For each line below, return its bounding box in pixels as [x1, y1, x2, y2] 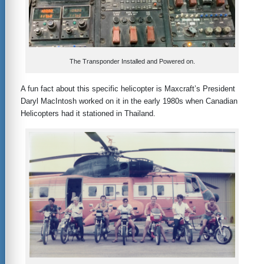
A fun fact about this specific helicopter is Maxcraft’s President [21, 84, 235, 94]
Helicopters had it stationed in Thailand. [21, 109, 156, 118]
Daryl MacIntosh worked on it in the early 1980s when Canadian [21, 97, 237, 106]
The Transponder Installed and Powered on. [69, 58, 195, 65]
